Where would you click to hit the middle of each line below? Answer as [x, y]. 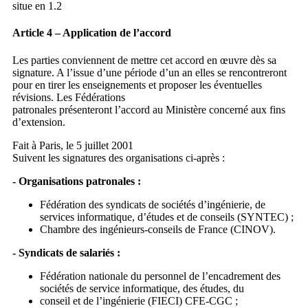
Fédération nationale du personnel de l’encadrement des [160, 276]
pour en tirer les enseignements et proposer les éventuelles [137, 85]
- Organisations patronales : [76, 181]
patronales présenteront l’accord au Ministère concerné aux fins [148, 109]
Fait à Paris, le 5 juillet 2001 [73, 145]
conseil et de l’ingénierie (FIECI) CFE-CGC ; [139, 300]
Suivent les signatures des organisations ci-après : [118, 157]
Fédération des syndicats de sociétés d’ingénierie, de [152, 204]
